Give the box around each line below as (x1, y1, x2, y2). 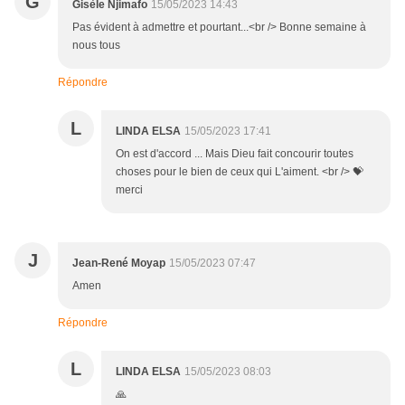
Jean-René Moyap (72, 257, 165, 270)
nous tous (72, 39, 120, 52)
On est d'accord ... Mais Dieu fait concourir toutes (116, 147, 353, 161)
